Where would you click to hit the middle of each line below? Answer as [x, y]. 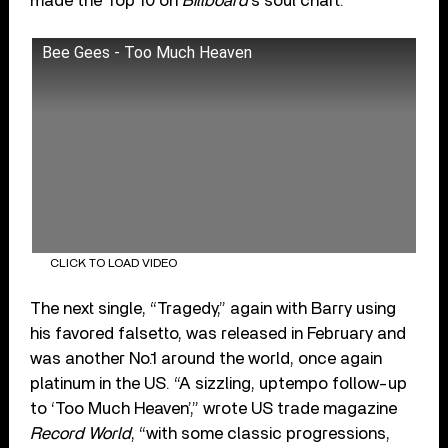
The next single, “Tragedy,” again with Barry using [213, 308]
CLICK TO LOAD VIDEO [113, 263]
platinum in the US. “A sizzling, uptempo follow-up [219, 383]
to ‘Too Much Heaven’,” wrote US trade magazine [214, 408]
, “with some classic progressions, [261, 433]
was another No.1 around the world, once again [206, 358]
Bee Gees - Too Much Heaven [147, 52]
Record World [81, 433]
